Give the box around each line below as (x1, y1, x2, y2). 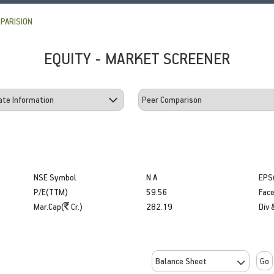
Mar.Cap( (34, 200, 65, 212)
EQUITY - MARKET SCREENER (44, 47, 230, 68)
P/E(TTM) (34, 185, 68, 198)
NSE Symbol (34, 171, 77, 183)
